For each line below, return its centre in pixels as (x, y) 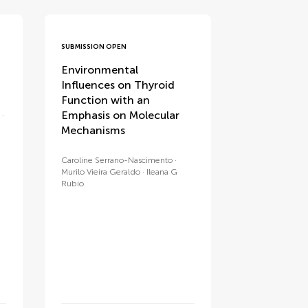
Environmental (100, 69)
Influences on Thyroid (118, 85)
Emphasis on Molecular (121, 115)
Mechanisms (93, 130)
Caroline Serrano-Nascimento (117, 160)
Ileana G (162, 172)
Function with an (106, 100)
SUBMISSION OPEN (94, 46)
